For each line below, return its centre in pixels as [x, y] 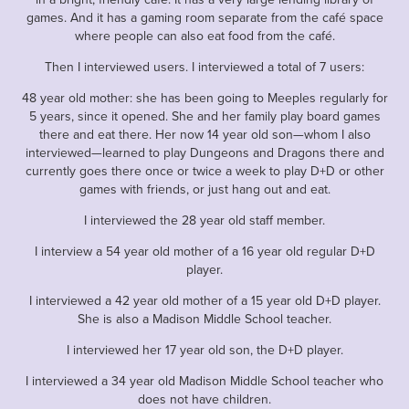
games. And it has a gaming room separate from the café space [204, 17]
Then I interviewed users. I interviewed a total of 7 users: [204, 66]
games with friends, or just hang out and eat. [204, 189]
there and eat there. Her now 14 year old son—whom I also [204, 134]
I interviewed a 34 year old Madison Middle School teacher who [204, 380]
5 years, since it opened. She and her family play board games [204, 115]
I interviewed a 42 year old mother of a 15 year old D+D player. [204, 300]
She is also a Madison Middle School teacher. [204, 318]
